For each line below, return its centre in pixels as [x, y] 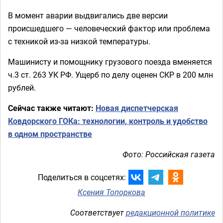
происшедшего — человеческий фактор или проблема [109, 28]
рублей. [22, 88]
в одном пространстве [50, 134]
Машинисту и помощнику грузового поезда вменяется [110, 62]
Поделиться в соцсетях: [82, 177]
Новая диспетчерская [137, 108]
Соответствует [98, 213]
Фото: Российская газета [169, 154]
